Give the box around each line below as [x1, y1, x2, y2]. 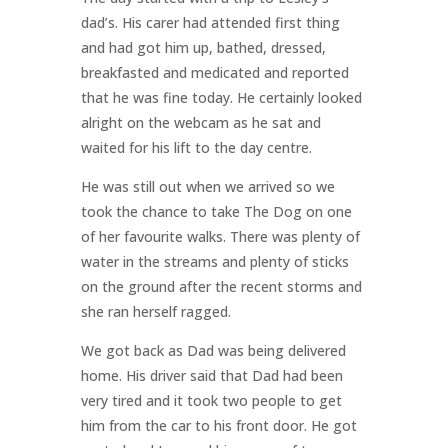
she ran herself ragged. [80, 302, 231, 322]
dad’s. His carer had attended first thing [80, 13, 340, 33]
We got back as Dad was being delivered [80, 341, 346, 361]
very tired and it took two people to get [80, 391, 342, 411]
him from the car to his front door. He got [80, 416, 357, 436]
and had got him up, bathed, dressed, [80, 38, 326, 58]
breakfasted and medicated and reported [80, 63, 349, 83]
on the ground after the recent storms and [80, 277, 362, 297]
